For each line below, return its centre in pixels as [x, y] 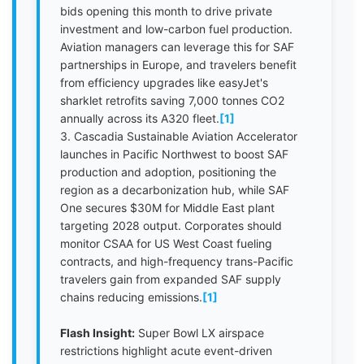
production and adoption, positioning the [168, 172]
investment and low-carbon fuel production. [176, 29]
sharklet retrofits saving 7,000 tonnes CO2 [172, 100]
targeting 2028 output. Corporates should [171, 225]
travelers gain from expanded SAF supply [171, 279]
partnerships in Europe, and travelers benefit [178, 65]
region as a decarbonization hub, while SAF [175, 190]
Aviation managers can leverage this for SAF [177, 47]
